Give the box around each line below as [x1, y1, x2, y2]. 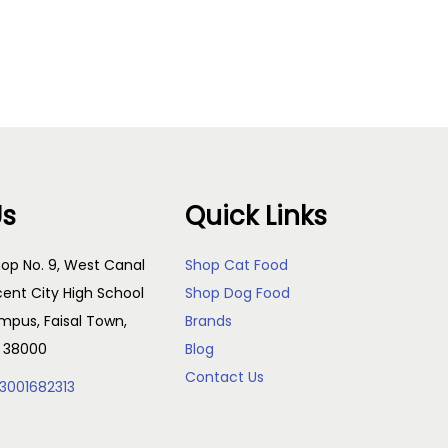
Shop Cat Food [185, 255, 289, 275]
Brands [185, 311, 233, 331]
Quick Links [185, 198, 328, 234]
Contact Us [185, 367, 265, 387]
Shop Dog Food [185, 283, 291, 303]
